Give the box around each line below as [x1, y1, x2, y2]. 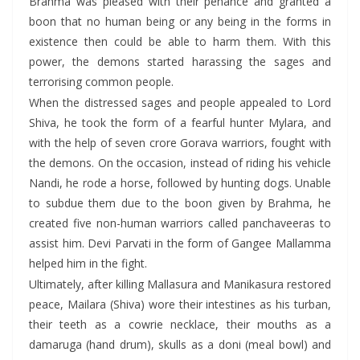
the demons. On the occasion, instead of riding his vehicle [29, 154, 331, 170]
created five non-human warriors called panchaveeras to [29, 215, 331, 231]
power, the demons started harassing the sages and [29, 53, 331, 69]
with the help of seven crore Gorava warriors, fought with [29, 134, 331, 150]
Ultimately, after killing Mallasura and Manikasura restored [29, 276, 331, 292]
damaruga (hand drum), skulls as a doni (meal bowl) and [29, 336, 331, 352]
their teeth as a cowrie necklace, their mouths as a [29, 316, 331, 332]
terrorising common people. [29, 73, 174, 89]
